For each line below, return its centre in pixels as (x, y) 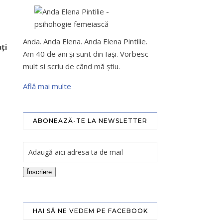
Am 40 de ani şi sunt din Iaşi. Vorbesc (86, 54)
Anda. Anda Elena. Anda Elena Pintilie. (85, 41)
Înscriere (39, 172)
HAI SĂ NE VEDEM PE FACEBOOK (90, 211)
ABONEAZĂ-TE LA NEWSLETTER (90, 121)
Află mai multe (47, 86)
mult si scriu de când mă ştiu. (71, 66)
